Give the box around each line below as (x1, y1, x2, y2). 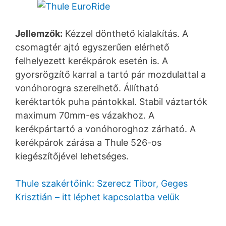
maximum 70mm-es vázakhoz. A (15, 109, 154, 121)
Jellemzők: (15, 28, 63, 39)
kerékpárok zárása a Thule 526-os (15, 137, 161, 148)
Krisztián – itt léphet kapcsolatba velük (15, 191, 180, 202)
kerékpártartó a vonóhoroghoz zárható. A (15, 123, 196, 134)
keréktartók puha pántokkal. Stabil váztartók (15, 96, 207, 107)
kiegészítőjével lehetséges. (15, 150, 129, 161)
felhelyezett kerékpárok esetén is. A (15, 55, 168, 66)
